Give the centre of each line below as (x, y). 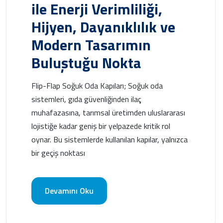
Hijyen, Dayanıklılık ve (103, 27)
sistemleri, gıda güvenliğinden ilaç (86, 99)
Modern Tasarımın (91, 45)
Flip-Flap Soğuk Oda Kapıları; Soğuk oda (97, 85)
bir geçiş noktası (58, 153)
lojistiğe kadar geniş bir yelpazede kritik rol (101, 126)
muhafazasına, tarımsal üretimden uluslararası (108, 112)
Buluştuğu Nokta (86, 62)
